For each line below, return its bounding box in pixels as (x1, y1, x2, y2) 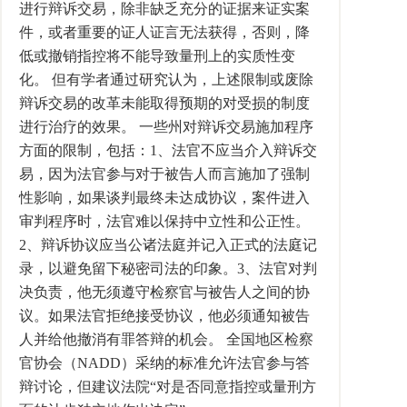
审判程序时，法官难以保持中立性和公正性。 (19, 213, 310, 229)
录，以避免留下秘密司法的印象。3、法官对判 (19, 261, 317, 276)
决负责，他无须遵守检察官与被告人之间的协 (19, 284, 310, 300)
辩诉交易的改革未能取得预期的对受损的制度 (19, 95, 310, 111)
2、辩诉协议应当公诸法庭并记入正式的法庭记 (19, 237, 317, 253)
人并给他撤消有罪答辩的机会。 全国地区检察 (19, 332, 313, 347)
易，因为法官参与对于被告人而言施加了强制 (19, 166, 310, 182)
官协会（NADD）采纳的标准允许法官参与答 (19, 355, 310, 371)
